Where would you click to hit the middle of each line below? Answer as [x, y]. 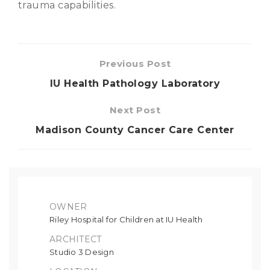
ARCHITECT [76, 239]
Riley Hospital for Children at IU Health [126, 219]
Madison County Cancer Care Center [135, 130]
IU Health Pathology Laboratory [135, 83]
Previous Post [135, 63]
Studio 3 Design [82, 252]
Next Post [135, 110]
